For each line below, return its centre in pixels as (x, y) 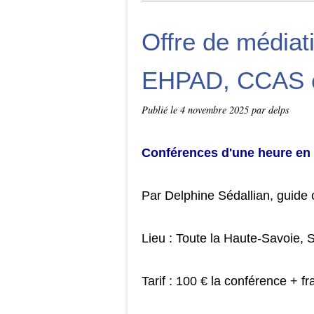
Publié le (161, 110)
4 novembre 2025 (216, 110)
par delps (271, 110)
